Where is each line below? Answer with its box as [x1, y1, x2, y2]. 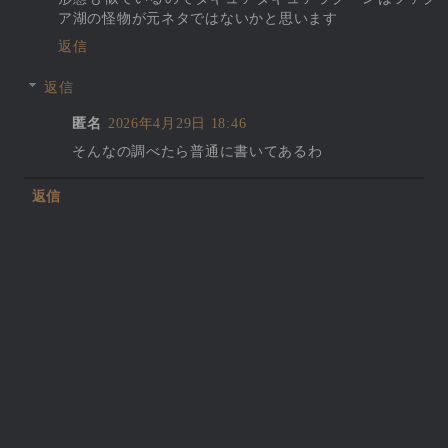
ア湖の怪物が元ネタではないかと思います [58, 9, 338, 26]
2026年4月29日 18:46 [107, 115, 247, 132]
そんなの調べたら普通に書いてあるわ [72, 143, 323, 160]
